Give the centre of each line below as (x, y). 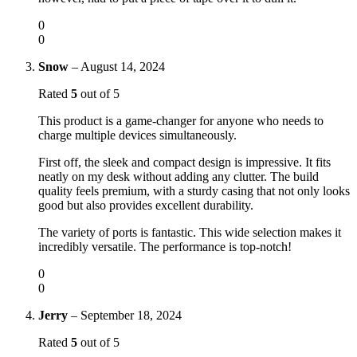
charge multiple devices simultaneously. (137, 135)
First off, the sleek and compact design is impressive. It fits (184, 162)
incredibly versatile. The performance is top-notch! (165, 246)
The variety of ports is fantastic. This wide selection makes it (190, 232)
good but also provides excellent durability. (146, 205)
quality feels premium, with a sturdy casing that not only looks (194, 190)
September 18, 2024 (131, 315)
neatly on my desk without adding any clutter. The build (178, 176)
